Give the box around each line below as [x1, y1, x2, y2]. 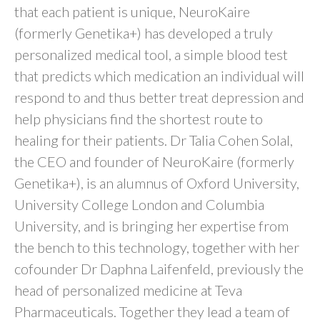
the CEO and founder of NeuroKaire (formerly [14, 153, 294, 171]
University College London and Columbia [14, 196, 264, 214]
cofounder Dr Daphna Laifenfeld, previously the [14, 260, 304, 278]
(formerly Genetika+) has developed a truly [14, 24, 273, 42]
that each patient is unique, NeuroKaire [14, 3, 250, 21]
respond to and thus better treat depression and [14, 89, 304, 106]
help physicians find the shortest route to [14, 110, 263, 128]
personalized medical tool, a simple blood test [14, 46, 288, 64]
